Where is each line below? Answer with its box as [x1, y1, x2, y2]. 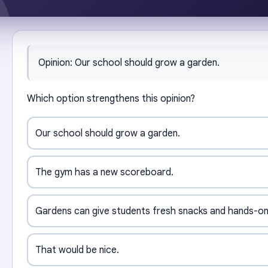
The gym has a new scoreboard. [35, 166, 173, 178]
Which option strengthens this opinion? [27, 93, 195, 105]
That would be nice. [35, 243, 119, 256]
